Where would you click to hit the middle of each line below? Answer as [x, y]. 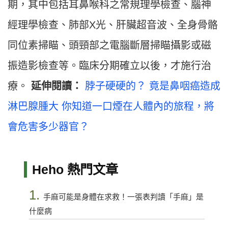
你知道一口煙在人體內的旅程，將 [138, 107]
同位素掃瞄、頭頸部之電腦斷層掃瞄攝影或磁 [109, 46]
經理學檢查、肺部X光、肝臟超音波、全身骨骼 [113, 25]
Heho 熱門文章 [75, 170]
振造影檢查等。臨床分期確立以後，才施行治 [109, 66]
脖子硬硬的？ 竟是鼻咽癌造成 [153, 86]
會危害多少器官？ [48, 127]
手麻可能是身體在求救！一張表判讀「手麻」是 [123, 197]
